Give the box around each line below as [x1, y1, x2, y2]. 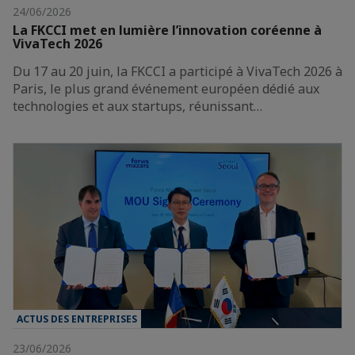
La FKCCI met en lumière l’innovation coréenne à [13, 21, 322, 40]
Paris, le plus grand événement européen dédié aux [13, 80, 319, 98]
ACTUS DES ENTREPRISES [17, 311, 137, 326]
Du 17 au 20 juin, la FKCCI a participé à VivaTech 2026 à [13, 63, 342, 81]
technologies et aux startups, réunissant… [13, 97, 262, 116]
